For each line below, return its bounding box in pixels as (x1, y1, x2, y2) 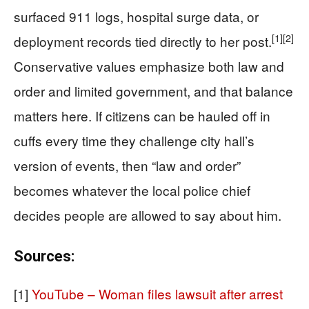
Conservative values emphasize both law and (14, 57, 284, 76)
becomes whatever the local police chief (14, 181, 250, 200)
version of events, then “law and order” (14, 156, 241, 175)
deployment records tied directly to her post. (14, 32, 272, 51)
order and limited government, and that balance (14, 81, 293, 101)
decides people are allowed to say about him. (14, 206, 281, 225)
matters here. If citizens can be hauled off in (14, 106, 270, 126)
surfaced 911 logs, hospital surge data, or (14, 7, 259, 26)
